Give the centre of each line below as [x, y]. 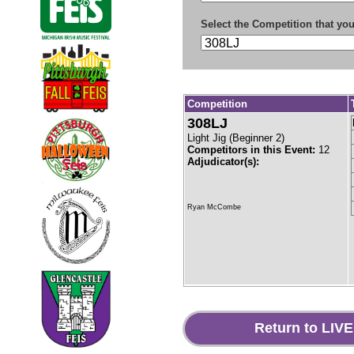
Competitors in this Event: [253, 149]
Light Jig [207, 137]
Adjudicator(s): [223, 161]
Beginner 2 [257, 137]
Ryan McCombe [214, 207]
